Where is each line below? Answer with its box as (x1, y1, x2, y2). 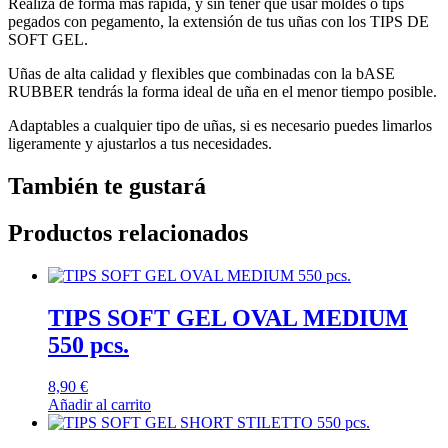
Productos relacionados (8, 219, 248, 246)
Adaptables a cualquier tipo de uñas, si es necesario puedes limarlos (8, 116, 432, 134)
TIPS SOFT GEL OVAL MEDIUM (48, 304, 408, 331)
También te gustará (8, 172, 206, 199)
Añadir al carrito (48, 396, 151, 414)
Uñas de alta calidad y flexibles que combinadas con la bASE (8, 64, 399, 82)
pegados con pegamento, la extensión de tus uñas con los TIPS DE (8, 12, 429, 30)
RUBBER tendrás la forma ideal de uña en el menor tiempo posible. (8, 82, 437, 100)
